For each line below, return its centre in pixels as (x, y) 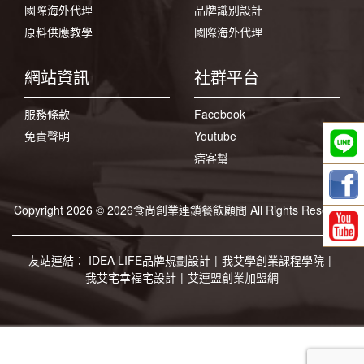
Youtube (215, 136)
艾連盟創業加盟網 (233, 277)
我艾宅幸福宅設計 (131, 277)
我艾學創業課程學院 (273, 260)
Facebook (220, 114)
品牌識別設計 (228, 10)
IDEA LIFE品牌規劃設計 (149, 260)
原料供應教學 (58, 32)
